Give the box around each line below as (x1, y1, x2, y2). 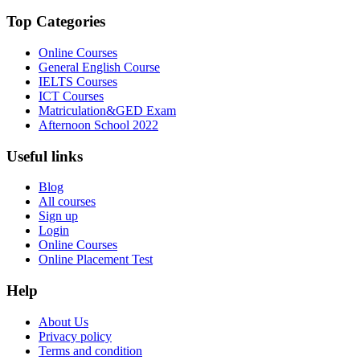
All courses (39, 194, 96, 209)
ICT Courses (39, 88, 104, 103)
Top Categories (6, 13, 105, 31)
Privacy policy (39, 329, 112, 343)
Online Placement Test (39, 252, 153, 267)
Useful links (6, 147, 83, 165)
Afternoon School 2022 (39, 117, 158, 132)
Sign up (39, 209, 78, 223)
